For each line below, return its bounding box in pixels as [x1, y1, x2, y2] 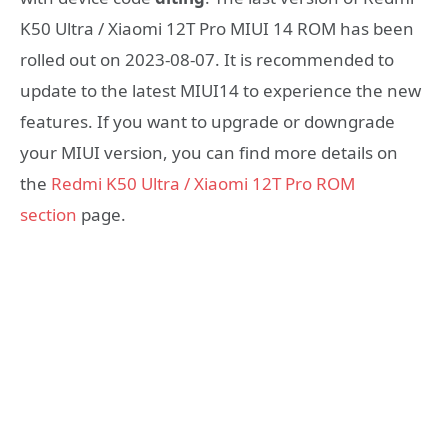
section [20, 203, 77, 226]
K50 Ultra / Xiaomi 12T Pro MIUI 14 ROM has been [20, 17, 414, 40]
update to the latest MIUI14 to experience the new [20, 79, 421, 102]
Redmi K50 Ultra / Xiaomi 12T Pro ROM [51, 172, 355, 195]
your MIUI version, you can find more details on [20, 141, 398, 164]
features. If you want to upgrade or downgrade [20, 110, 395, 133]
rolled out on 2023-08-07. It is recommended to [20, 48, 394, 71]
